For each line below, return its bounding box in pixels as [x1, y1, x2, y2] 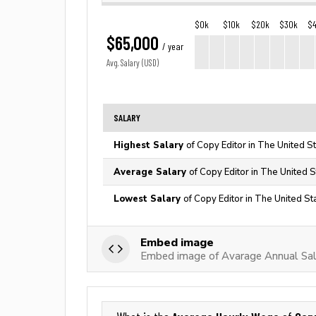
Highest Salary [114, 140, 186, 150]
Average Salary [114, 166, 189, 177]
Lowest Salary [114, 193, 183, 204]
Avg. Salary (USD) [107, 58, 159, 68]
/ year [162, 41, 183, 52]
